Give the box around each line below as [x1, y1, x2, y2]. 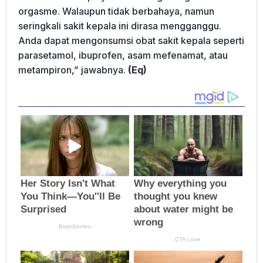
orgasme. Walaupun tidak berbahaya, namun [18, 5, 214, 17]
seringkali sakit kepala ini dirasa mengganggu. [18, 19, 221, 32]
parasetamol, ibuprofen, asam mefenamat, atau [18, 49, 228, 61]
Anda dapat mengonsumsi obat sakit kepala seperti [18, 34, 244, 46]
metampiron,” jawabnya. [18, 63, 128, 76]
